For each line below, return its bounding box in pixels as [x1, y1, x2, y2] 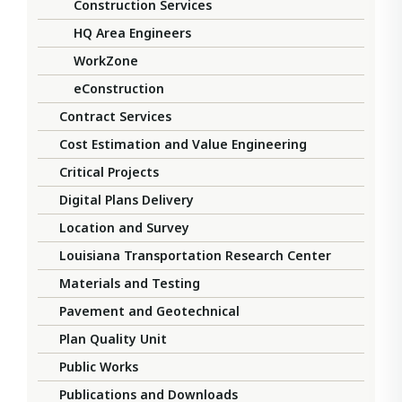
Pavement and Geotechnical [59, 302, 240, 320]
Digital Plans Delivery [59, 191, 194, 209]
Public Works [59, 358, 138, 376]
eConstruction [74, 80, 164, 98]
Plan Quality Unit [59, 330, 167, 348]
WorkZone [74, 52, 138, 70]
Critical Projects [59, 163, 159, 181]
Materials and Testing [59, 275, 200, 293]
